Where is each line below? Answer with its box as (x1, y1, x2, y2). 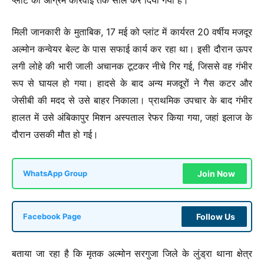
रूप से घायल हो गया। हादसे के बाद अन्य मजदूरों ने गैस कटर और (12, 77, 252, 89)
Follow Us (196, 211, 235, 222)
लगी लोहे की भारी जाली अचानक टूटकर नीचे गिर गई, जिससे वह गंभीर (12, 60, 252, 72)
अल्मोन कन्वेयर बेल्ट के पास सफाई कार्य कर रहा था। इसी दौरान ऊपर (12, 42, 252, 55)
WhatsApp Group (23, 169, 87, 178)
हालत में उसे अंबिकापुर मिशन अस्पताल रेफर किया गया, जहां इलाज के (12, 111, 252, 123)
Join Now (197, 168, 235, 179)
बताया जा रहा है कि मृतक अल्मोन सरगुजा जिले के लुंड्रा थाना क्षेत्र (12, 247, 252, 259)
